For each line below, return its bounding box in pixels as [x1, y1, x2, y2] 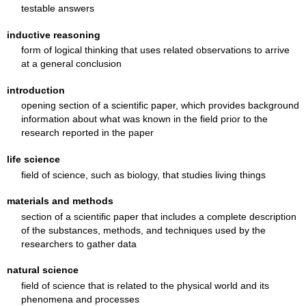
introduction [7, 84, 66, 96]
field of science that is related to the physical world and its [20, 279, 269, 291]
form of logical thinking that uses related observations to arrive [20, 44, 290, 56]
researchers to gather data [20, 238, 137, 249]
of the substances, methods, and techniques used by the [20, 224, 266, 236]
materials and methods [7, 195, 114, 207]
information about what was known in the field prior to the [20, 113, 268, 125]
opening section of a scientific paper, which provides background [20, 100, 299, 111]
